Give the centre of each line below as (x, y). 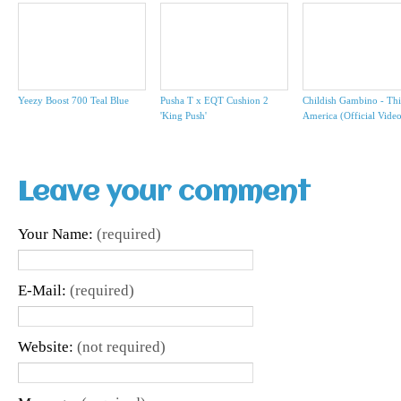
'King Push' (183, 116)
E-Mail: (44, 291)
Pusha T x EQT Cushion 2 (214, 101)
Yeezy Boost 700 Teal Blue (73, 101)
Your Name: (57, 235)
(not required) (121, 347)
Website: (47, 347)
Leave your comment (164, 193)
